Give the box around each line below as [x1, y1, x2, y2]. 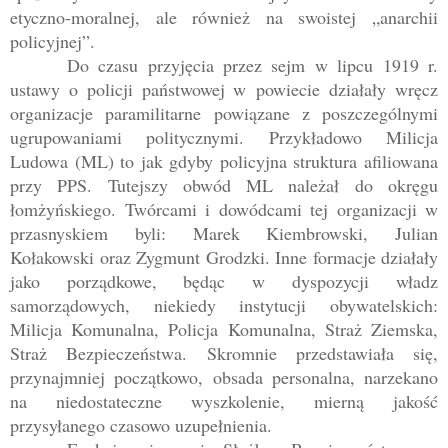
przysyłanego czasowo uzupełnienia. [10, 413, 272, 438]
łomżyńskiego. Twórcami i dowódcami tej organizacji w [10, 197, 438, 222]
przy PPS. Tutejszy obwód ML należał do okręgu [10, 173, 438, 198]
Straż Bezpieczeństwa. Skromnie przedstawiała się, [10, 341, 438, 366]
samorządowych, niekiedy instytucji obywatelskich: [10, 293, 438, 318]
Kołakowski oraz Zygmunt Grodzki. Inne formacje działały [10, 245, 438, 270]
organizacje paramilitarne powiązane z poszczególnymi [10, 101, 438, 126]
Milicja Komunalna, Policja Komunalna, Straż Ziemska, [10, 317, 438, 342]
